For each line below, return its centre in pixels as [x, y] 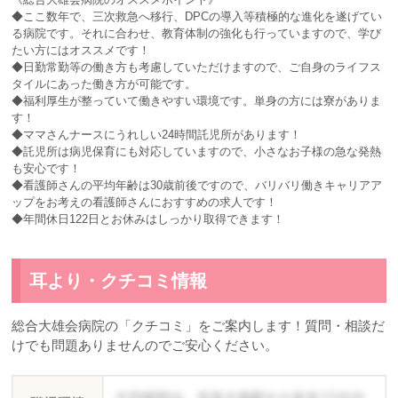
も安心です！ [47, 168]
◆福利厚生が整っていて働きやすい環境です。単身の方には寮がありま [197, 100]
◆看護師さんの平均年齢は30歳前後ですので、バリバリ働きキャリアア [197, 185]
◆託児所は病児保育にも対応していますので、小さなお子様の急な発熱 [197, 151]
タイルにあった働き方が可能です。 [104, 84]
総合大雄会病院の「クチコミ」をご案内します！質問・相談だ [199, 325]
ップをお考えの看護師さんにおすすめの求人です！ [145, 202]
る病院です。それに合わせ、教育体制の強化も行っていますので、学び [197, 33]
